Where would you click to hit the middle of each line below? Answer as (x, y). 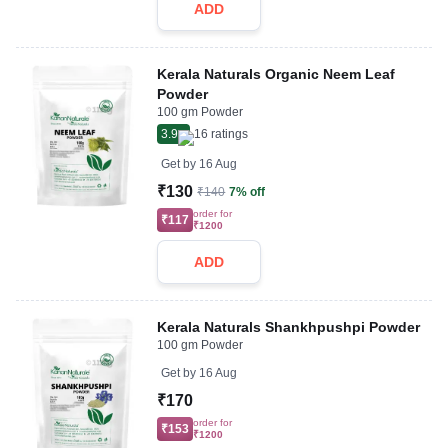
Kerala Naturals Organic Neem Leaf (276, 74)
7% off (247, 192)
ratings (228, 134)
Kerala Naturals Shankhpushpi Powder (289, 327)
